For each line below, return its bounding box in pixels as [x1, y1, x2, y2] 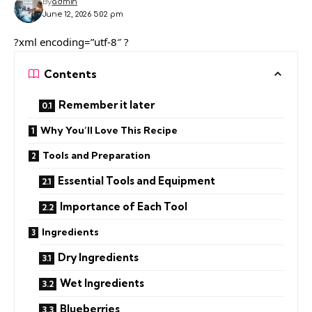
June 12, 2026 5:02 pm [42, 9, 123, 19]
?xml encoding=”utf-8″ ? [14, 34, 129, 49]
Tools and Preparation [42, 148, 150, 162]
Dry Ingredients [58, 250, 139, 264]
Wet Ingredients [60, 276, 144, 290]
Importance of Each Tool [60, 199, 187, 213]
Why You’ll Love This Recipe [40, 123, 178, 136]
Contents [44, 66, 97, 81]
